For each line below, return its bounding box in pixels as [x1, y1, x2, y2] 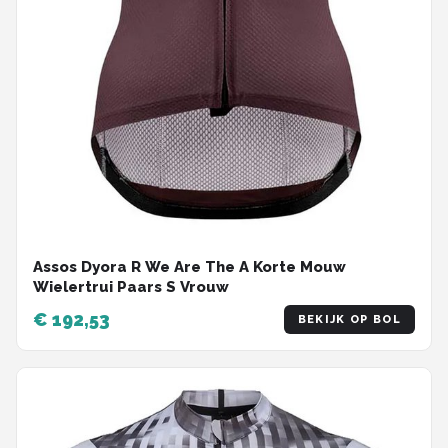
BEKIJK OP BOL [297, 313, 401, 327]
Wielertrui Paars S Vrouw [33, 278, 229, 297]
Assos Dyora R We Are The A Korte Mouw [33, 258, 346, 277]
